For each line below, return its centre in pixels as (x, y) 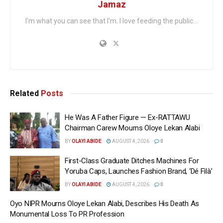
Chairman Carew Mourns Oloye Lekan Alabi (132, 128)
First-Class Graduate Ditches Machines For (132, 161)
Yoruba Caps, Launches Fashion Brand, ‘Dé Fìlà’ (139, 171)
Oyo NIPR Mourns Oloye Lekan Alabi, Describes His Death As (105, 204)
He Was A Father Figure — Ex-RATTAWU (127, 118)
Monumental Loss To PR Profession (67, 214)
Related (24, 94)
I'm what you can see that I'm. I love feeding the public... (111, 21)
